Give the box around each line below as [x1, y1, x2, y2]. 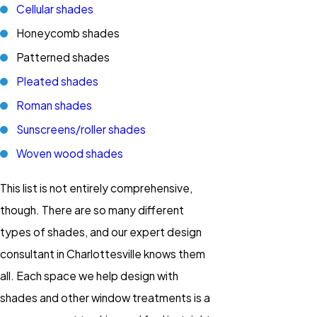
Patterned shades [16, 50, 110, 64]
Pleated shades [16, 74, 99, 88]
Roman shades [16, 98, 93, 113]
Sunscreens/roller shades [16, 122, 146, 137]
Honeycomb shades [16, 26, 120, 40]
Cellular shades [16, 1, 94, 16]
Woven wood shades [16, 146, 124, 161]
